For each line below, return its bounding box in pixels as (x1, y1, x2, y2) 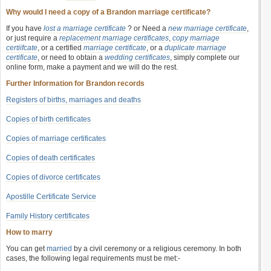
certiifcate (6, 44, 38, 52)
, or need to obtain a (38, 53, 105, 62)
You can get (6, 244, 47, 253)
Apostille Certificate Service (6, 192, 96, 201)
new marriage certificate (168, 24, 247, 33)
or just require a (6, 34, 59, 42)
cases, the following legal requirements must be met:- (6, 254, 180, 263)
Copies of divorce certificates (6, 173, 100, 181)
